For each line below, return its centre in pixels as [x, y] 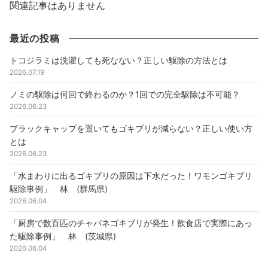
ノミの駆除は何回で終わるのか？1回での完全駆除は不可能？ [125, 94]
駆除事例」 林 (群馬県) [59, 189]
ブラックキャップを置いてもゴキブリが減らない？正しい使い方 [131, 128]
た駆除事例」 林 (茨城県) [63, 236]
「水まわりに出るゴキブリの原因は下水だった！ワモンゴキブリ [131, 176]
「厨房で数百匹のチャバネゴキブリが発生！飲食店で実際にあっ [131, 223]
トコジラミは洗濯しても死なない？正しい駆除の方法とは [118, 60]
